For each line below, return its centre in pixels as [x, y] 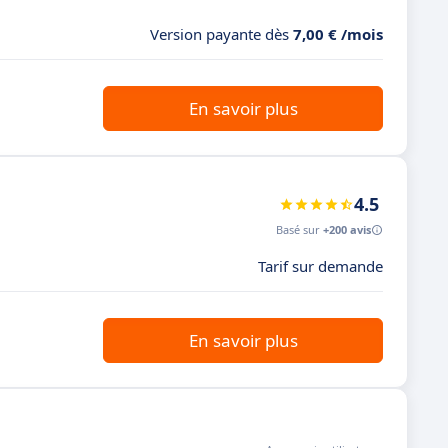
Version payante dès [221, 34]
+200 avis [347, 229]
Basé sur [299, 229]
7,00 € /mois [338, 34]
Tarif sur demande [320, 266]
